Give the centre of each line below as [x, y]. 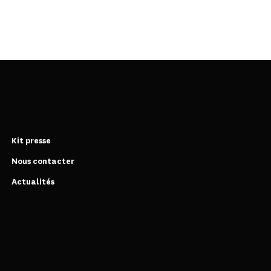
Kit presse [31, 140]
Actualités [33, 181]
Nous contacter [43, 161]
